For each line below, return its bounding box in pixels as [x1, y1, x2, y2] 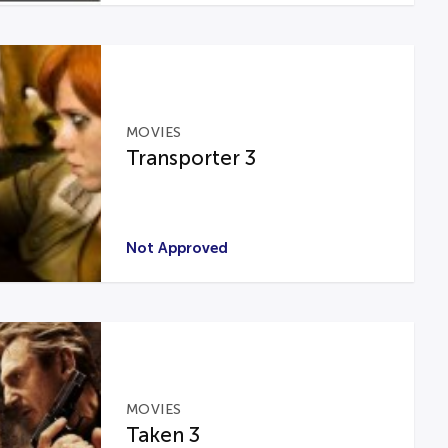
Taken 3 [125, 423, 200, 446]
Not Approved [125, 239, 228, 256]
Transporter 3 [125, 146, 256, 169]
